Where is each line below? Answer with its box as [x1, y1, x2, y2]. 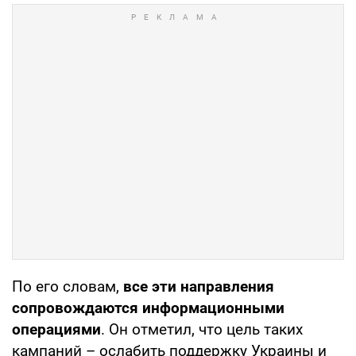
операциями [12, 319, 101, 339]
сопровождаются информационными [12, 298, 284, 317]
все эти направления [123, 277, 274, 296]
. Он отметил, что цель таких [101, 319, 303, 339]
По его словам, [12, 277, 123, 296]
